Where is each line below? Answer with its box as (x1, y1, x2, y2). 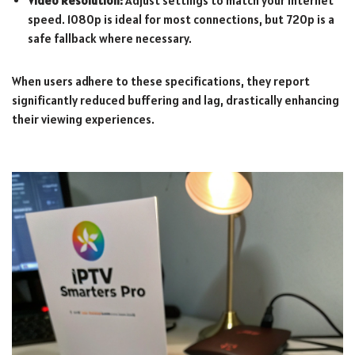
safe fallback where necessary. (28, 30, 192, 46)
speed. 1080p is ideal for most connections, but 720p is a (28, 11, 334, 27)
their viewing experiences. (12, 111, 155, 127)
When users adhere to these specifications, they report (12, 73, 310, 89)
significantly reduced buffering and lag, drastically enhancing (12, 92, 339, 108)
